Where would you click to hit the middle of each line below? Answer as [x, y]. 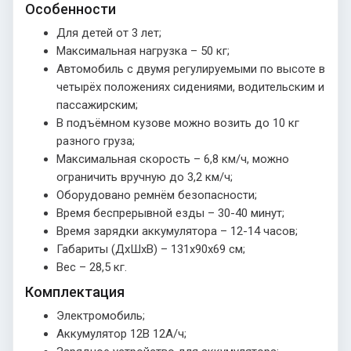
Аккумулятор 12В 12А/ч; [121, 334]
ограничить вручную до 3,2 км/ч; [145, 177]
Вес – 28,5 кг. [92, 268]
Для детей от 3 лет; [109, 33]
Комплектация [75, 292]
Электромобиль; [101, 316]
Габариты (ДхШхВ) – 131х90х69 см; [151, 250]
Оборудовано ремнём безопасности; [157, 195]
